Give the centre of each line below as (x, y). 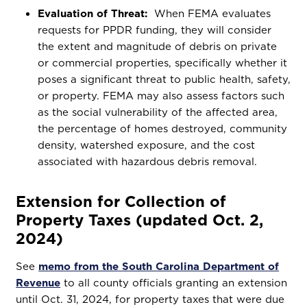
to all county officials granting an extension (174, 283)
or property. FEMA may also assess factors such (161, 96)
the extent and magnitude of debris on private (158, 46)
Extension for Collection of (121, 201)
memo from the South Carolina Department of (159, 266)
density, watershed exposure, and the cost (147, 145)
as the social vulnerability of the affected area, (158, 112)
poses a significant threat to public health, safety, (164, 79)
